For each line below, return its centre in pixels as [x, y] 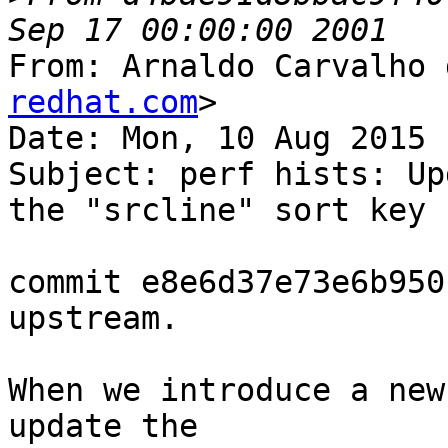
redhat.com [103, 102]
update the [103, 426]
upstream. [93, 318]
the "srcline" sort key [217, 210]
